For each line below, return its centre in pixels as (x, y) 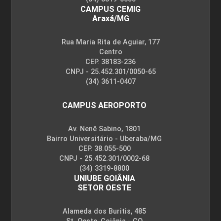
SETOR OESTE (104, 187)
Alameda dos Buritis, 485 (104, 211)
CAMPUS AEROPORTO (104, 105)
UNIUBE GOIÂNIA (104, 178)
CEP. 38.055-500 (104, 148)
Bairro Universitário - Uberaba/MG (104, 139)
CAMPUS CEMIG (110, 9)
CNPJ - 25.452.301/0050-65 (110, 72)
